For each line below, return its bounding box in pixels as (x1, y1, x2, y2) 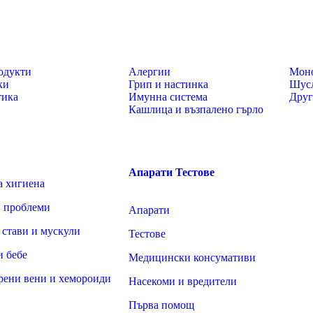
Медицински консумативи (129, 252, 256, 263)
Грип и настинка (129, 78, 208, 90)
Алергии (129, 66, 170, 78)
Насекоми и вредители (129, 275, 237, 287)
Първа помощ (129, 299, 194, 311)
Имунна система (129, 91, 208, 103)
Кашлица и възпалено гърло (129, 103, 263, 115)
